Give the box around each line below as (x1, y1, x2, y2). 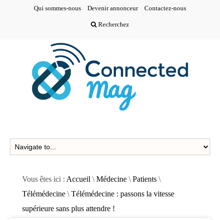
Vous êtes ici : (22, 174, 66, 183)
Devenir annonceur (87, 4, 138, 12)
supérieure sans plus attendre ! (22, 204, 115, 213)
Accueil (66, 174, 90, 183)
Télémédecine (22, 189, 65, 198)
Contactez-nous (144, 4, 186, 12)
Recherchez (97, 21, 129, 28)
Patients (133, 174, 157, 183)
